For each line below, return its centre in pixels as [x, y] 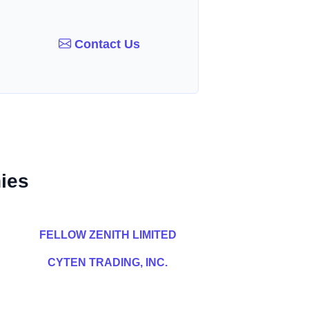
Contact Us [106, 44]
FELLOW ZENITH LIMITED [108, 235]
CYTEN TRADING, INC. [108, 262]
